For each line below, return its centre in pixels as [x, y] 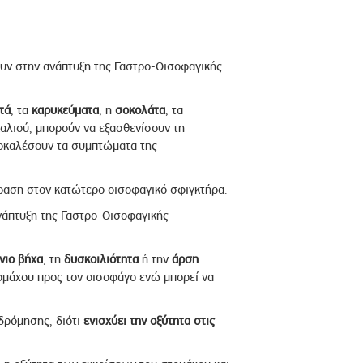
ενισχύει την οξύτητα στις [149, 321]
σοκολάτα [140, 110]
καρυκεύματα [65, 110]
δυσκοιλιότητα [101, 259]
